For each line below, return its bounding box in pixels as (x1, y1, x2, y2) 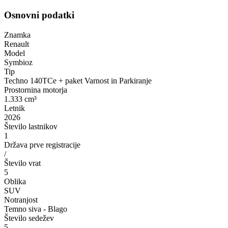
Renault (4, 39, 29, 48)
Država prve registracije (4, 140, 80, 149)
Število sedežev (4, 213, 54, 222)
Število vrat (4, 158, 41, 167)
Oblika (4, 177, 26, 186)
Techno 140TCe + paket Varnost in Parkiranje (4, 76, 152, 85)
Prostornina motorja (4, 85, 67, 94)
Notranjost (4, 195, 38, 204)
